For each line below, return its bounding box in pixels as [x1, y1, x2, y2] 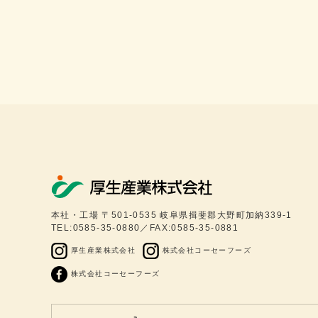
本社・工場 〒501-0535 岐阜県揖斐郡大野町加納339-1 [51, 210, 292, 221]
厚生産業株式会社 [71, 246, 136, 255]
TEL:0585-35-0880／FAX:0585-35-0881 [51, 223, 239, 234]
